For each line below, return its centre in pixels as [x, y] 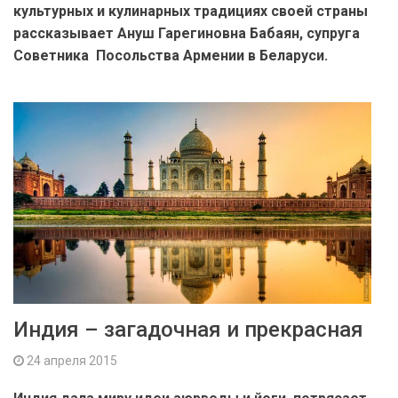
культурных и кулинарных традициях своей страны [191, 11]
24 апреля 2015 [71, 360]
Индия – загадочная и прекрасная [188, 329]
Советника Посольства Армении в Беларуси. [171, 55]
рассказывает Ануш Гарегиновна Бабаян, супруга [187, 33]
